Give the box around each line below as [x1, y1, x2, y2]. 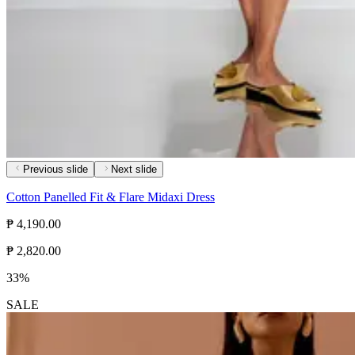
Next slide [111, 163, 157, 176]
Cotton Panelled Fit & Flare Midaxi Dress [6, 190, 215, 204]
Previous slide [23, 163, 88, 176]
